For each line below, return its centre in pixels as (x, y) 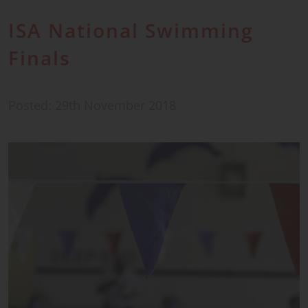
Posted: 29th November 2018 (92, 105)
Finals (40, 58)
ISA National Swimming (131, 30)
